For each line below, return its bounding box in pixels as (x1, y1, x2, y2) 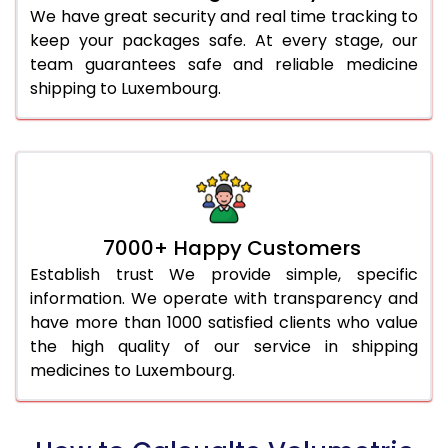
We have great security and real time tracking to (30, 4, 418, 28)
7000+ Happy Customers (103, 233, 361, 262)
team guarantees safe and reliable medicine (30, 52, 418, 76)
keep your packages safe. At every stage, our (30, 28, 418, 52)
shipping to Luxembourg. (30, 76, 221, 100)
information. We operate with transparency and (30, 286, 418, 310)
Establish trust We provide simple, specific (30, 262, 418, 286)
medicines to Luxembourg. (30, 358, 235, 382)
